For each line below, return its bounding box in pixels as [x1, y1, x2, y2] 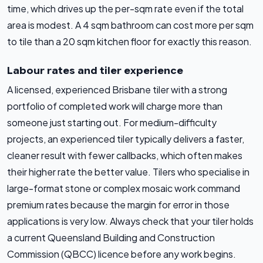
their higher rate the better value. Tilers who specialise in [7, 166, 249, 178]
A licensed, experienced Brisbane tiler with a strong [7, 83, 227, 96]
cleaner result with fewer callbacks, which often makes [7, 149, 242, 162]
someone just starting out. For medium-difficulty [7, 116, 217, 129]
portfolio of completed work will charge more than [7, 100, 222, 113]
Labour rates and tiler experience [7, 64, 183, 77]
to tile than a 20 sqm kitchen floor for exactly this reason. [7, 35, 252, 48]
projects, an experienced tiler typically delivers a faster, [7, 133, 244, 146]
